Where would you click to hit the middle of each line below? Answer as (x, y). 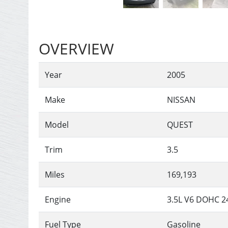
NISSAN (181, 99)
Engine (58, 199)
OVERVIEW (77, 48)
